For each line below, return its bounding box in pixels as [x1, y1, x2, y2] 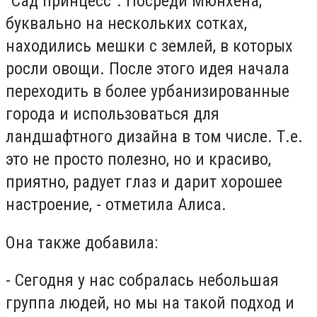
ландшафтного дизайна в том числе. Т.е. [6, 127, 303, 147]
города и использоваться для [6, 104, 219, 125]
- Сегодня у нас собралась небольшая [6, 270, 279, 291]
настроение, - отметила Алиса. [6, 195, 226, 215]
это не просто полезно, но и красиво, [6, 149, 271, 170]
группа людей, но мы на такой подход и [6, 293, 294, 313]
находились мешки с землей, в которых [6, 36, 293, 57]
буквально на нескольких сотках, [6, 13, 247, 34]
